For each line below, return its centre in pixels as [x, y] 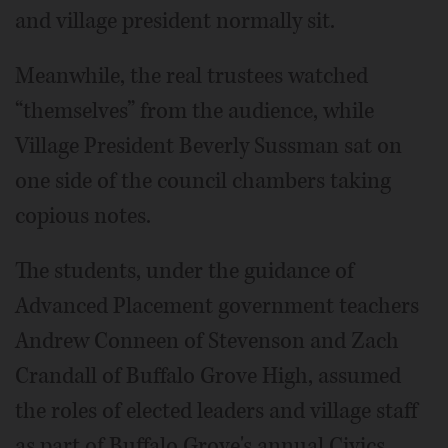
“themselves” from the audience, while [194, 111]
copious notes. [83, 216]
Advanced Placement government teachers [217, 306]
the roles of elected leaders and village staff [216, 411]
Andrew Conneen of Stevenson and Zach [207, 341]
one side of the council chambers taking [203, 181]
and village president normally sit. [175, 21]
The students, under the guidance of [184, 271]
